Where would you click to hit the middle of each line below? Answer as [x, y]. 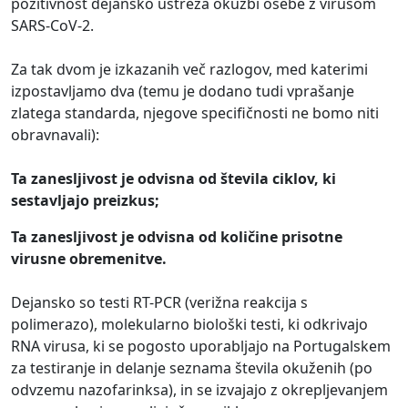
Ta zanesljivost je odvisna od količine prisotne [177, 237]
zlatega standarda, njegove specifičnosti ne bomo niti [195, 113]
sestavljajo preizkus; [85, 201]
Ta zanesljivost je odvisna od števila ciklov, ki [173, 179]
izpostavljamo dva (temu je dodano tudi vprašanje [183, 92]
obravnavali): [55, 135]
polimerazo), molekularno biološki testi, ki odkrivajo [189, 325]
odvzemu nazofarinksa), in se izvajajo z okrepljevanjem [199, 390]
